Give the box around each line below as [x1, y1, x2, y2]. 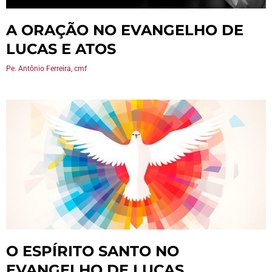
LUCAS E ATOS [6, 40, 116, 58]
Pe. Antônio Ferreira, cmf [6, 64, 87, 73]
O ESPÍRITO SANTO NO [6, 242, 179, 260]
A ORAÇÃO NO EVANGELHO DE [6, 21, 243, 39]
